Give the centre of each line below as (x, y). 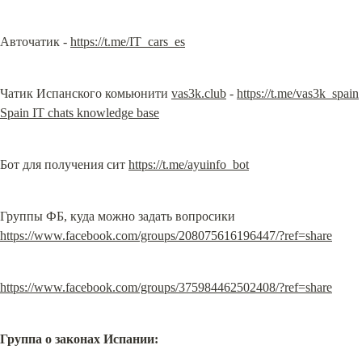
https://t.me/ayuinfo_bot (189, 164)
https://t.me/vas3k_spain (298, 93)
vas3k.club (199, 93)
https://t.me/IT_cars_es (128, 42)
